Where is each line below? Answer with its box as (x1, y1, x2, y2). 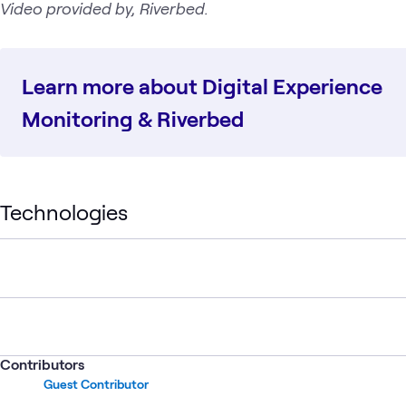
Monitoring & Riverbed (22, 104, 244, 131)
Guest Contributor (43, 375, 149, 391)
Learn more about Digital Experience (22, 72, 382, 99)
